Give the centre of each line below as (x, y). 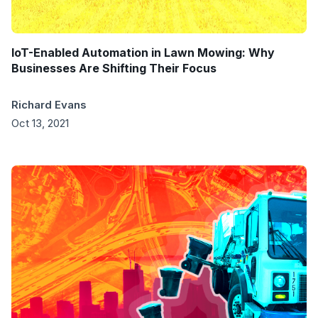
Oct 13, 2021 (40, 124)
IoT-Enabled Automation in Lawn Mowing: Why (143, 53)
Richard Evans (49, 105)
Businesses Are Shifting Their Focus (114, 68)
